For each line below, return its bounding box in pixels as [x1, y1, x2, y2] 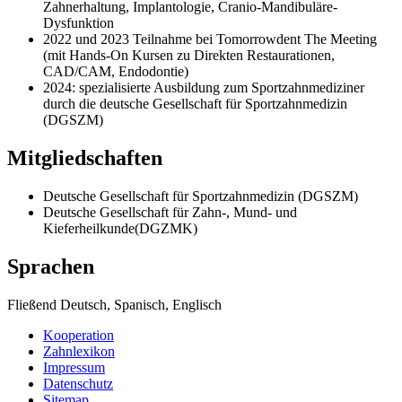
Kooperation [43, 327, 114, 343]
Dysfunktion [43, 15, 114, 31]
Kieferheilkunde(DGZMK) [43, 220, 197, 236]
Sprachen [7, 254, 94, 278]
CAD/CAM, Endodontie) [43, 64, 188, 80]
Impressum [43, 359, 105, 375]
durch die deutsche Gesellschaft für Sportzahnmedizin [43, 96, 347, 112]
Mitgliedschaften [7, 146, 162, 170]
